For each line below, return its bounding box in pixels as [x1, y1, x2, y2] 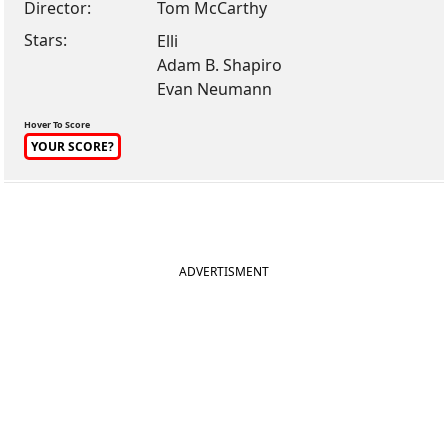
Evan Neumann [157, 78, 273, 100]
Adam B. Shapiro [157, 54, 283, 76]
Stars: [24, 29, 68, 51]
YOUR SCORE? [31, 138, 115, 155]
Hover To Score [24, 118, 91, 131]
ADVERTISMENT [179, 263, 269, 280]
